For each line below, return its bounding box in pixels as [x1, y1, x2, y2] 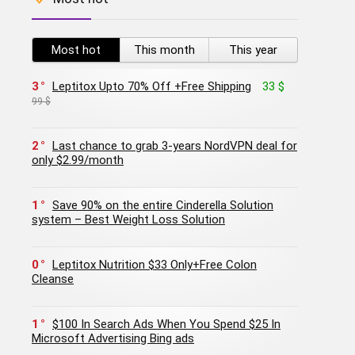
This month [133, 42, 195, 57]
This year [228, 42, 277, 57]
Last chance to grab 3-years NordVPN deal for [52, 138, 297, 153]
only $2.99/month [32, 152, 124, 167]
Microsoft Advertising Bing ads [32, 330, 194, 345]
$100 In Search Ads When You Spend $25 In [52, 316, 281, 331]
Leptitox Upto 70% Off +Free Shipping [52, 78, 251, 94]
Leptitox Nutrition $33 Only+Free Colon [52, 257, 257, 272]
